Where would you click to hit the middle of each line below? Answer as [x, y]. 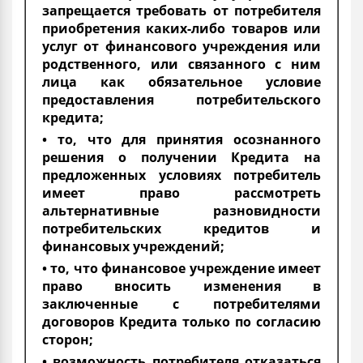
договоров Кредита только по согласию [181, 321]
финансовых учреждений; [133, 246]
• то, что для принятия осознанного [181, 139]
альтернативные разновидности [181, 210]
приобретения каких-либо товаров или [181, 28]
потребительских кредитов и [181, 228]
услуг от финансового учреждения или [181, 46]
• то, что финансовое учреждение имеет [181, 268]
